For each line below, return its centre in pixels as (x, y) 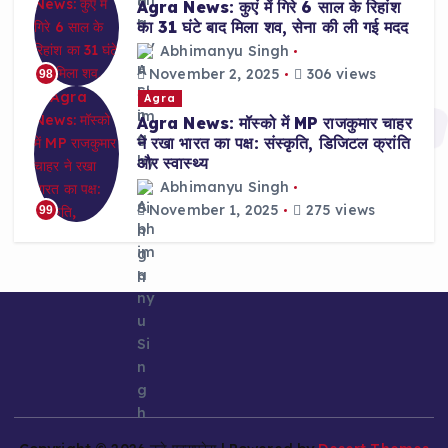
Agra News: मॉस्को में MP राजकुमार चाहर (274, 122)
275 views (338, 210)
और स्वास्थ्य (172, 162)
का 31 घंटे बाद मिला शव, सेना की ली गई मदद (272, 26)
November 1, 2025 (212, 210)
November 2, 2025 (212, 74)
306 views (339, 74)
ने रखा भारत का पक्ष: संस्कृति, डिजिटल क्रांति (273, 142)
